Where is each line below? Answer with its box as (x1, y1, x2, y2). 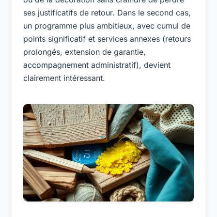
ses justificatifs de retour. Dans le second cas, (23, 7, 191, 17)
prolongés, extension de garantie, (23, 46, 146, 57)
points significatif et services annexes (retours (23, 33, 191, 44)
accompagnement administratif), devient (23, 60, 170, 70)
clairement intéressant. (23, 73, 105, 83)
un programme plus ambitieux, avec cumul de (23, 20, 190, 31)
